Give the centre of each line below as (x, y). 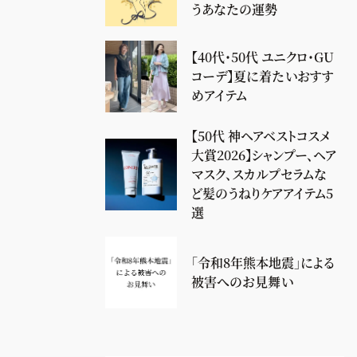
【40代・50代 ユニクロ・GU (263, 57)
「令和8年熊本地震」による (263, 263)
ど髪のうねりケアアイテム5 (262, 193)
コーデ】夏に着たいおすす (263, 76)
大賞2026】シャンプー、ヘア (264, 155)
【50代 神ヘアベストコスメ (261, 136)
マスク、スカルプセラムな (259, 174)
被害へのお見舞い (242, 282)
